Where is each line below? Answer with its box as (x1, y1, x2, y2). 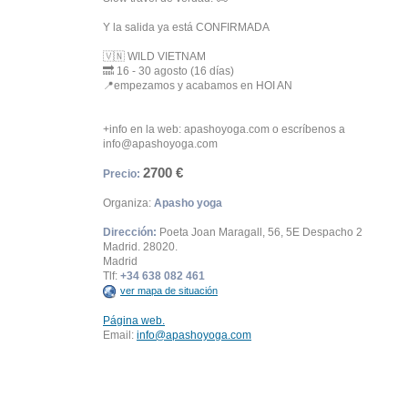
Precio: (103, 168, 140, 180)
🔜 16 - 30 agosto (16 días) (103, 65, 234, 77)
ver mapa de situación (120, 285, 218, 296)
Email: (103, 328, 137, 342)
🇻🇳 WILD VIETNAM (103, 50, 206, 63)
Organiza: (103, 197, 154, 209)
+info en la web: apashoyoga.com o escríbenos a (103, 123, 345, 136)
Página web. (103, 313, 165, 327)
